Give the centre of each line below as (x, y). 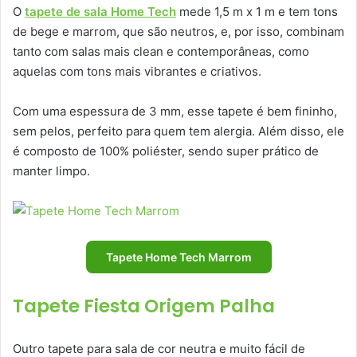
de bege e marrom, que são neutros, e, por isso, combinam (178, 31)
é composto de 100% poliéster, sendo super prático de (166, 151)
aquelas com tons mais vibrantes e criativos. (137, 71)
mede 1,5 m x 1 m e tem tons (257, 11)
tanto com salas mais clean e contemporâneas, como (161, 51)
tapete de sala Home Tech (100, 11)
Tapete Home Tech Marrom (178, 257)
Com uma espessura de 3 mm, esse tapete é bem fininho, (175, 111)
